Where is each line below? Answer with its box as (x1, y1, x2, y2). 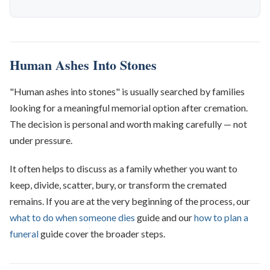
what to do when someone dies (10, 212, 135, 224)
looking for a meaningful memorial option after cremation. (10, 102, 248, 114)
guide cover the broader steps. (39, 228, 165, 240)
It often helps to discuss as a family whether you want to (10, 163, 237, 175)
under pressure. (10, 134, 72, 146)
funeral (10, 228, 39, 240)
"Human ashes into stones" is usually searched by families (10, 86, 245, 98)
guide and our (135, 212, 194, 224)
